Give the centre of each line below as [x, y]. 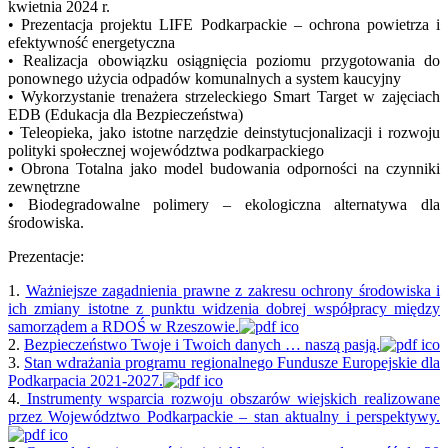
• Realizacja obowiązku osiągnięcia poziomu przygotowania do [224, 60]
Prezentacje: [46, 256]
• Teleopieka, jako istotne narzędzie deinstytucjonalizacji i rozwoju [224, 132]
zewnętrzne [44, 186]
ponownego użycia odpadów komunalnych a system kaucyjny [204, 78]
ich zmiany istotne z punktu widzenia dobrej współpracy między [224, 308]
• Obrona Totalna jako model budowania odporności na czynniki [224, 168]
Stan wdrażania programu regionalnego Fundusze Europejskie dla [232, 362]
